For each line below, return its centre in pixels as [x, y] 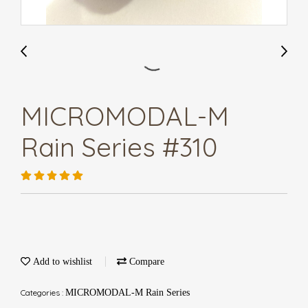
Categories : [43, 293]
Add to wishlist [61, 262]
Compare [145, 262]
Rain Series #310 [119, 147]
